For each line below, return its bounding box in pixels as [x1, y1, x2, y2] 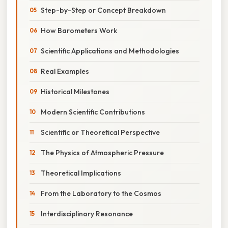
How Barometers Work [41, 25, 117, 35]
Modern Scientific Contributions [41, 107, 145, 117]
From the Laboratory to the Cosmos [41, 188, 161, 198]
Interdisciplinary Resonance [41, 209, 133, 218]
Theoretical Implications [41, 168, 121, 178]
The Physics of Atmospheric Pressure [41, 148, 164, 157]
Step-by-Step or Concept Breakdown [41, 5, 166, 15]
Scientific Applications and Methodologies [41, 46, 179, 55]
